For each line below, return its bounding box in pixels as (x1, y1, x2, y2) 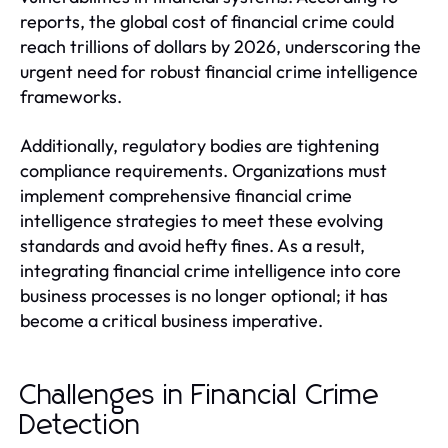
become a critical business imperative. (20, 308, 323, 332)
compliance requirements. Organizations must (20, 158, 387, 182)
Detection (20, 411, 141, 440)
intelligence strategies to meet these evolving (20, 208, 383, 232)
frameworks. (20, 84, 122, 108)
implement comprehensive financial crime (20, 183, 352, 207)
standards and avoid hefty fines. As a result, (20, 233, 365, 257)
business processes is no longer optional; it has (20, 283, 388, 307)
